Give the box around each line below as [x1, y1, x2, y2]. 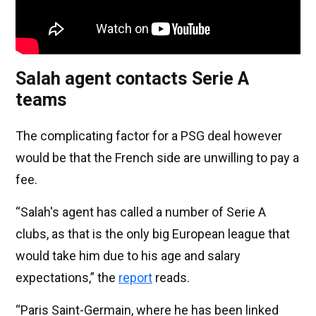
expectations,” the [16, 270, 119, 286]
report [119, 270, 152, 286]
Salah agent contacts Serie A [16, 68, 249, 90]
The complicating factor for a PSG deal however [16, 128, 282, 144]
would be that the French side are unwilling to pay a [16, 150, 299, 166]
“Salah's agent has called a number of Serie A [16, 205, 266, 220]
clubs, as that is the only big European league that [16, 226, 290, 242]
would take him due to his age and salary [16, 248, 241, 264]
